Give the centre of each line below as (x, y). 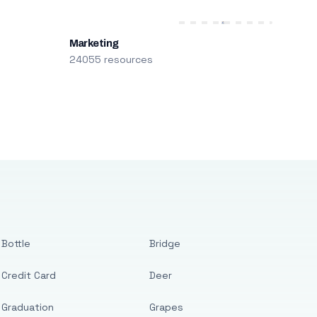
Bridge (165, 243)
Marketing (94, 43)
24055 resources (111, 59)
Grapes (167, 307)
